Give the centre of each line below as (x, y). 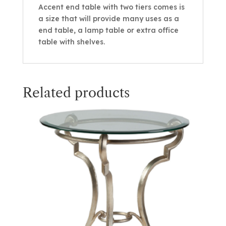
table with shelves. (71, 42)
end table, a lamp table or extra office (108, 30)
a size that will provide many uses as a (108, 18)
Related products (76, 93)
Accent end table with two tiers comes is (111, 7)
